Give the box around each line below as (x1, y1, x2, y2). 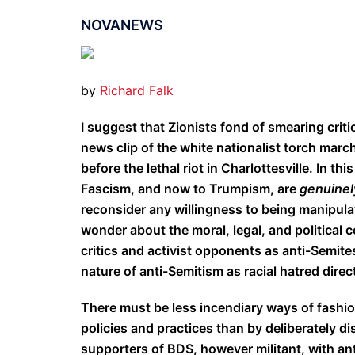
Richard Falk (100, 82, 174, 98)
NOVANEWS (81, 17, 163, 33)
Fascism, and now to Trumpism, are (81, 181, 300, 197)
